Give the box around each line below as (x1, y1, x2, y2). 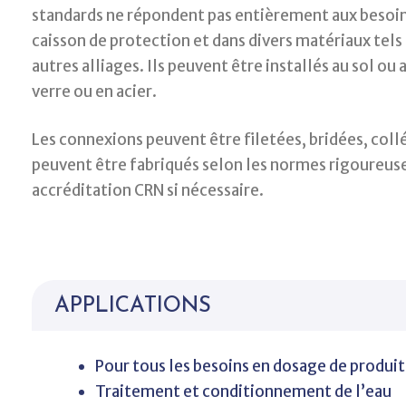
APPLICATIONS (54, 295, 211, 317)
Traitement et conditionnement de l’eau (95, 382, 391, 401)
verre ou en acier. (32, 82, 157, 101)
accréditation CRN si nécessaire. (32, 180, 264, 200)
